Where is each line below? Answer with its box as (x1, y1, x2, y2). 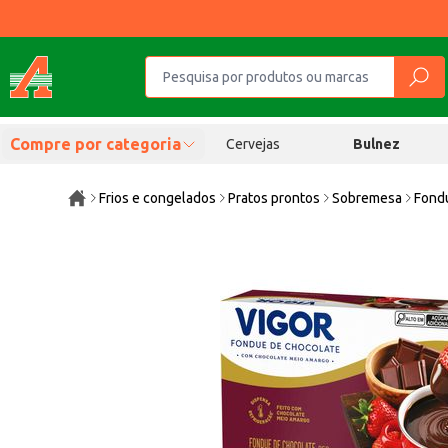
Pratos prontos (228, 190, 321, 206)
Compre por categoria (10, 135, 181, 153)
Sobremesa (332, 190, 403, 206)
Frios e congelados (99, 190, 217, 206)
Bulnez (353, 136, 401, 152)
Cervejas (225, 136, 280, 152)
